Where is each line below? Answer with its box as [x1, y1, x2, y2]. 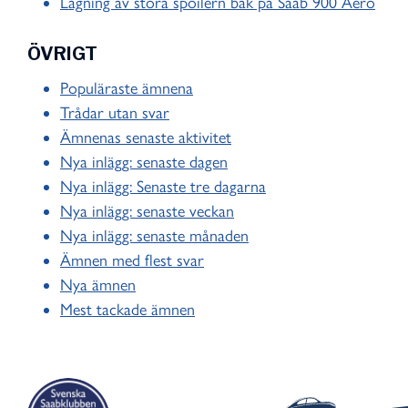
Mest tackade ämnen [60, 300, 195, 321]
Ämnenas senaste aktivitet [60, 127, 231, 148]
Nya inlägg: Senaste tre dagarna [60, 177, 266, 198]
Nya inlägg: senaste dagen [60, 152, 228, 173]
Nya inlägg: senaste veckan [60, 201, 234, 222]
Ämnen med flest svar [60, 250, 204, 271]
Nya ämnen [60, 275, 136, 296]
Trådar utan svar [60, 103, 169, 124]
